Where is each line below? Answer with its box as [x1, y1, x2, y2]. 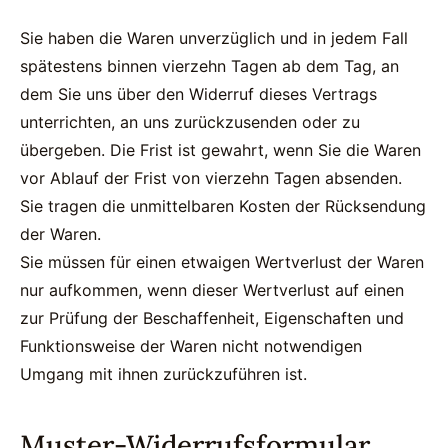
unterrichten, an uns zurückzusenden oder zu [20, 112, 360, 132]
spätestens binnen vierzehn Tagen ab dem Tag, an [20, 56, 399, 76]
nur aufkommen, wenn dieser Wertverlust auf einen [20, 280, 404, 300]
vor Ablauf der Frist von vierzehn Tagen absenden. [20, 168, 402, 188]
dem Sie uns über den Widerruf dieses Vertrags [20, 84, 377, 104]
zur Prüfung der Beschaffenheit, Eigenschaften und [20, 308, 404, 328]
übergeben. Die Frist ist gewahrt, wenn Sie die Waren [20, 140, 421, 160]
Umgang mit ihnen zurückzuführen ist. [20, 364, 307, 384]
